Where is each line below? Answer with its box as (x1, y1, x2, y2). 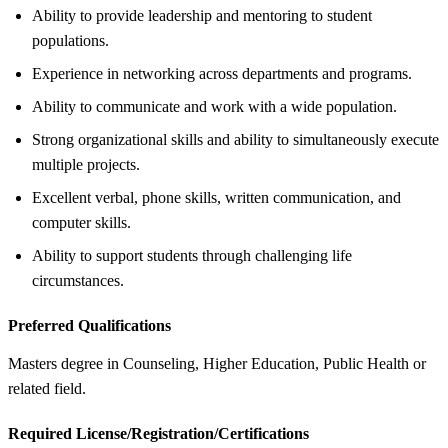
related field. (8, 379, 86, 397)
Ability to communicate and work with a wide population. (32, 97, 397, 115)
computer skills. (32, 213, 131, 231)
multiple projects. (32, 155, 140, 173)
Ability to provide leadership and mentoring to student (32, 6, 372, 24)
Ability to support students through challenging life (32, 246, 352, 264)
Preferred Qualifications (8, 316, 171, 334)
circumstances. (32, 271, 124, 289)
